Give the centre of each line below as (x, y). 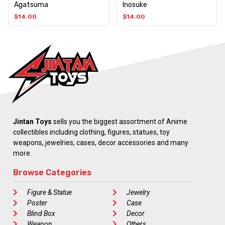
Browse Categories (52, 172)
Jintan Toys (32, 121)
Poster (37, 203)
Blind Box (41, 213)
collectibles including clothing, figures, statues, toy (91, 132)
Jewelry (138, 192)
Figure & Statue (49, 192)
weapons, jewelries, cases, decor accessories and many (101, 142)
